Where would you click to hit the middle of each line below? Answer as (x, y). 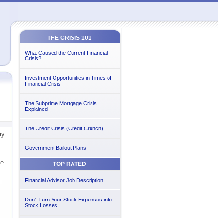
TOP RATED (69, 164)
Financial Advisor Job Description (64, 180)
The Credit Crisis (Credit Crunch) (64, 128)
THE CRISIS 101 (69, 38)
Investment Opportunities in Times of (68, 78)
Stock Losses (41, 205)
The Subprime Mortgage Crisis (61, 103)
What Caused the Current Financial (66, 53)
